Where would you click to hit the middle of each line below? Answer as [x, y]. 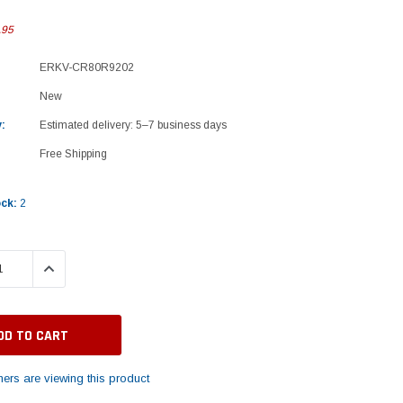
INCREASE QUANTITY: [95, 268]
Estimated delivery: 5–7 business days [133, 125]
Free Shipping [73, 153]
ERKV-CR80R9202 [86, 67]
